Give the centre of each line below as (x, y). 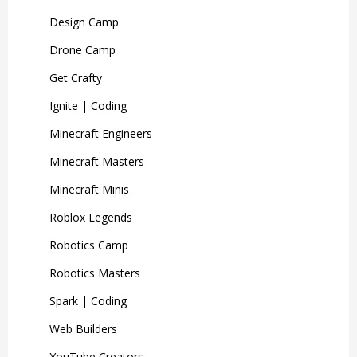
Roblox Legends (91, 217)
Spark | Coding (88, 300)
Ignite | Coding (88, 105)
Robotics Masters (95, 273)
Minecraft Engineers (101, 133)
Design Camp (84, 22)
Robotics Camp (89, 245)
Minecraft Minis (89, 189)
